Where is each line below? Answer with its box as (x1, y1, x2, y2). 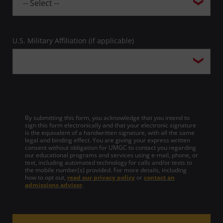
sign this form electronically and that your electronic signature (25, 120, 196, 129)
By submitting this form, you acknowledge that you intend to (25, 113, 190, 122)
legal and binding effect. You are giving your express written (25, 135, 190, 144)
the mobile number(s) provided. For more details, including (25, 165, 187, 174)
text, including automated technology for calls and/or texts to (25, 158, 192, 167)
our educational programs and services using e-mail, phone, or (25, 150, 198, 159)
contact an (144, 173, 175, 182)
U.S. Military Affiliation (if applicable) (12, 35, 134, 45)
